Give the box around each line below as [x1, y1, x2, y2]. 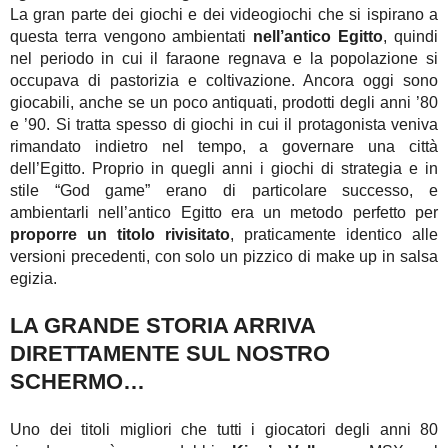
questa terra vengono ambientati [10, 28, 254, 45]
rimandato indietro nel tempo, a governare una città [10, 138, 438, 155]
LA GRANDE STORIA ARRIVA [10, 313, 315, 339]
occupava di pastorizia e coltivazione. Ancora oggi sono [10, 72, 438, 89]
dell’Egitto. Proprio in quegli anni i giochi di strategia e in [10, 160, 438, 177]
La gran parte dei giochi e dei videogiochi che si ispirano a [10, 6, 438, 23]
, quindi [383, 28, 439, 45]
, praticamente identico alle [230, 226, 438, 243]
